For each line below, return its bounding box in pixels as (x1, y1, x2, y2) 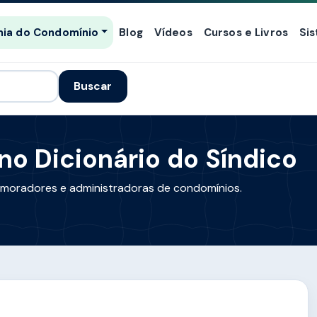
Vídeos (154, 25, 192, 40)
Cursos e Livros (203, 25, 289, 40)
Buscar (74, 79, 113, 94)
